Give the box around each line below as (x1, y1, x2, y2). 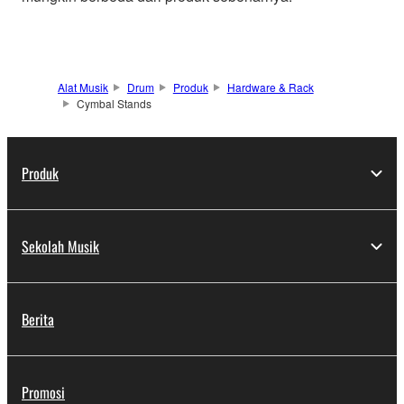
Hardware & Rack (226, 79, 314, 96)
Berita (22, 308, 54, 331)
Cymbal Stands (76, 96, 151, 112)
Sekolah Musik (22, 235, 99, 258)
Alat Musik (58, 79, 108, 96)
